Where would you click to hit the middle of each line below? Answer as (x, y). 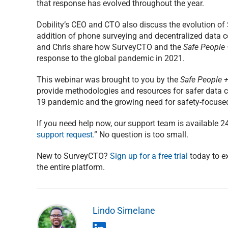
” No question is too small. (141, 135)
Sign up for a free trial (149, 156)
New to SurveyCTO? (73, 156)
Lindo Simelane (124, 211)
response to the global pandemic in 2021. (111, 59)
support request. (65, 135)
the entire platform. (71, 167)
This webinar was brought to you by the (108, 80)
